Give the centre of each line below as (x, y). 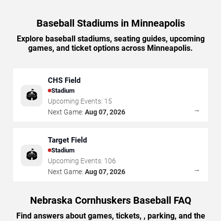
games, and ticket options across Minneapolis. (110, 48)
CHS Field (64, 80)
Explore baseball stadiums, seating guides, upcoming (110, 38)
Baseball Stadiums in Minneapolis (110, 23)
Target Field (67, 140)
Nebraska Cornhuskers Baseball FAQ (110, 200)
